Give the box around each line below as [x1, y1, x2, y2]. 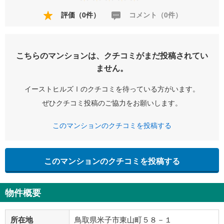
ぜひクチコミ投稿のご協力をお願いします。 [42, 97, 182, 108]
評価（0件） [59, 9, 100, 19]
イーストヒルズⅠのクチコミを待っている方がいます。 [24, 83, 199, 94]
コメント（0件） [127, 9, 182, 19]
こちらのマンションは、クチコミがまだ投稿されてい [16, 49, 208, 61]
